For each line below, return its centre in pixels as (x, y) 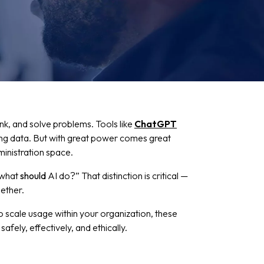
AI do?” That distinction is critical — (117, 176)
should (33, 176)
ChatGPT (156, 124)
